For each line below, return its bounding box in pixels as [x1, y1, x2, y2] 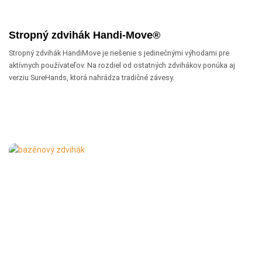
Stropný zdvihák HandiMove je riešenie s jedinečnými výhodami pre [9, 49, 229, 57]
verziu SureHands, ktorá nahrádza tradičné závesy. [9, 73, 174, 82]
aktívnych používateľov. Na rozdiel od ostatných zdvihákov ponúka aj [9, 61, 235, 70]
